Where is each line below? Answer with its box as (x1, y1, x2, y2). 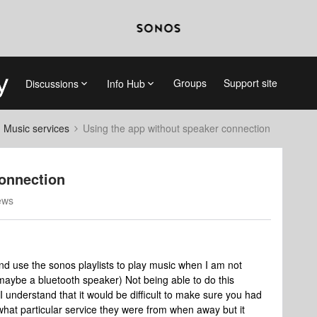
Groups (173, 76, 207, 90)
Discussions (25, 76, 79, 91)
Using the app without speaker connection (83, 121, 270, 135)
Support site (223, 76, 277, 90)
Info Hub (106, 76, 145, 91)
